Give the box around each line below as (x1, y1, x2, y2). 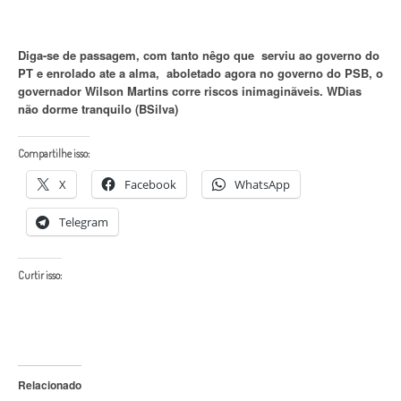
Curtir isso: (18, 268, 62, 282)
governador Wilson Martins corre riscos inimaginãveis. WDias (18, 81, 362, 99)
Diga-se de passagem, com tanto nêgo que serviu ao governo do (18, 46, 380, 64)
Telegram (59, 213, 108, 230)
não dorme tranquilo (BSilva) (18, 99, 178, 117)
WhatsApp (235, 175, 290, 192)
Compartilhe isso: (18, 146, 90, 160)
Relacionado (18, 376, 81, 393)
